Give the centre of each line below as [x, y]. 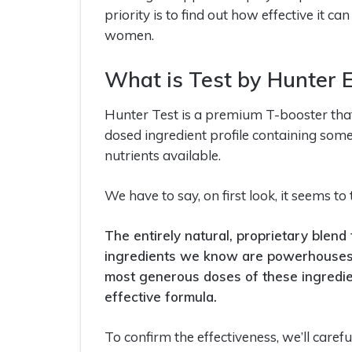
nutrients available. [163, 156]
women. [129, 35]
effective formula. [161, 297]
